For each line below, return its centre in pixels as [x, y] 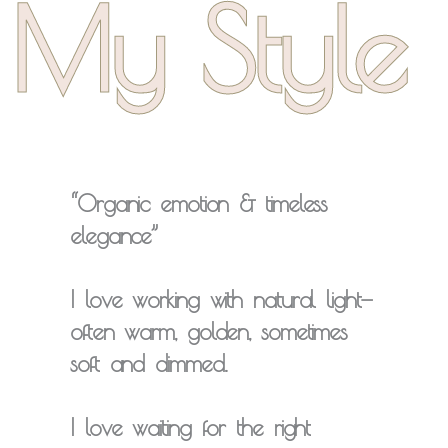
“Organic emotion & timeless [199, 203]
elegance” [114, 235]
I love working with [161, 299]
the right [273, 427]
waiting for [184, 427]
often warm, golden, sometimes [209, 331]
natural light [307, 299]
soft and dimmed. [148, 363]
